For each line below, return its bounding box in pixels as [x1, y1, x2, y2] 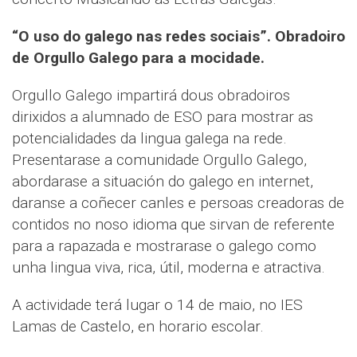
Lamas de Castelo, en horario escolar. [12, 317, 264, 336]
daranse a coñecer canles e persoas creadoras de [12, 194, 344, 213]
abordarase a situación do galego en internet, [12, 172, 313, 191]
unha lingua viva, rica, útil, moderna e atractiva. [12, 258, 325, 277]
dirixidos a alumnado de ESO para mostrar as [12, 108, 313, 127]
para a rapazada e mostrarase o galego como [12, 237, 316, 256]
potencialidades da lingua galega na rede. [12, 129, 287, 148]
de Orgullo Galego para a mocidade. [12, 49, 265, 68]
